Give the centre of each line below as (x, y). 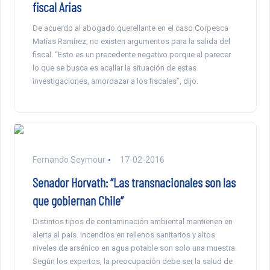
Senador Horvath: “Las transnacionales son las (134, 182)
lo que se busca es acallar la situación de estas (114, 68)
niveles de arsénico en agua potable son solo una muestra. (134, 248)
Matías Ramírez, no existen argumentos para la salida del (131, 42)
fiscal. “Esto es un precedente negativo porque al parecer (131, 55)
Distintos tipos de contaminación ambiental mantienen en (132, 222)
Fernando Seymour (69, 160)
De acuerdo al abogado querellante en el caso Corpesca (130, 28)
